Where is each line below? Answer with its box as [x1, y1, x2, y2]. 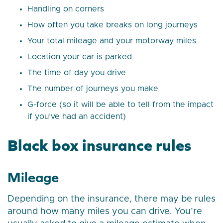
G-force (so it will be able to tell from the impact [27, 101, 214, 109]
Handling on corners [27, 5, 104, 13]
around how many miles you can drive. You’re [7, 207, 202, 217]
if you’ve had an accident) [27, 112, 126, 121]
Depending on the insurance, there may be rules [7, 195, 216, 204]
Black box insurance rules [7, 136, 191, 155]
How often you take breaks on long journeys [27, 21, 198, 29]
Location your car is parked [27, 53, 132, 61]
